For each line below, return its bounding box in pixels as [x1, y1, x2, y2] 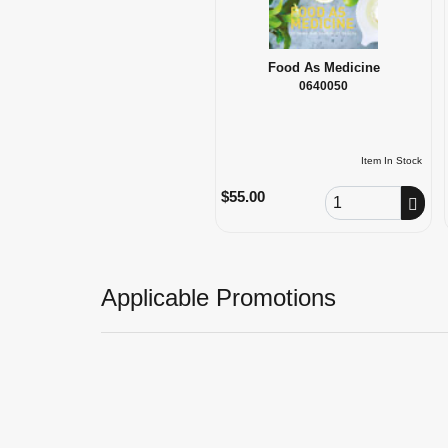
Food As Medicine [267, 59, 380, 75]
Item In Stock [360, 154, 422, 166]
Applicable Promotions [100, 284, 336, 312]
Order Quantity [323, 186, 418, 203]
